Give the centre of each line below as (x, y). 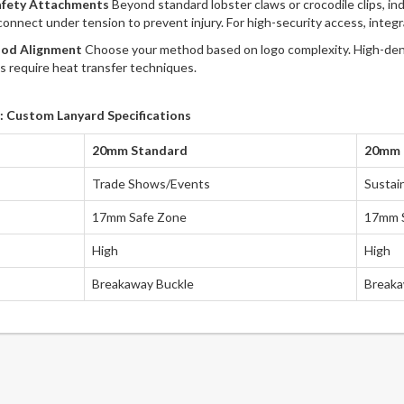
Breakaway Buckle (142, 284)
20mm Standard (139, 151)
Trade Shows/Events (151, 184)
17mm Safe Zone (139, 217)
